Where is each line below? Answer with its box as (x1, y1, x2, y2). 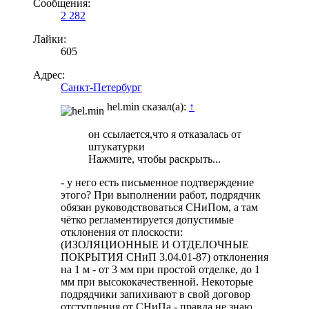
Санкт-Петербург (61, 81, 142, 93)
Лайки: (33, 32, 66, 45)
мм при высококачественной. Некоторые (61, 275, 253, 288)
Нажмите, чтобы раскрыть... (88, 152, 221, 165)
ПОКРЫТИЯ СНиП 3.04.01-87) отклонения (61, 250, 268, 263)
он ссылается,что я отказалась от (88, 128, 241, 140)
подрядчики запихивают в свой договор (61, 288, 250, 300)
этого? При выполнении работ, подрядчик (61, 188, 261, 201)
